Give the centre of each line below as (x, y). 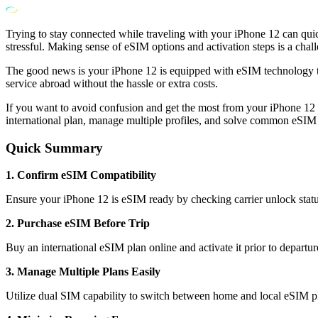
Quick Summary (54, 148)
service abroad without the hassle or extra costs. (112, 83)
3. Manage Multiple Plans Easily (83, 272)
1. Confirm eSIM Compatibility (81, 175)
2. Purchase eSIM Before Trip (78, 224)
